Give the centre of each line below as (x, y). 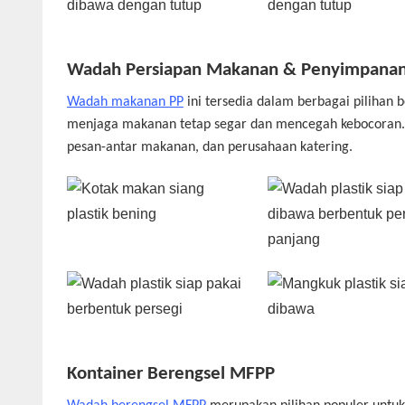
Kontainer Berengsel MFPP (170, 374)
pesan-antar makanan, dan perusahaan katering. (209, 147)
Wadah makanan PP (125, 102)
